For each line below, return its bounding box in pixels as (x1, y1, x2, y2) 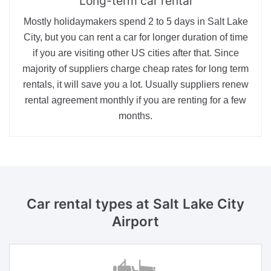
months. (119, 111, 152, 122)
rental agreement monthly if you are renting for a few (25, 95, 246, 106)
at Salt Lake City (136, 195, 244, 212)
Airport (112, 213, 159, 230)
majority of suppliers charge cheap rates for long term (22, 64, 249, 74)
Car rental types (27, 195, 136, 212)
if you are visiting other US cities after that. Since (32, 48, 239, 59)
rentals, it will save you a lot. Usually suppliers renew (22, 79, 249, 90)
